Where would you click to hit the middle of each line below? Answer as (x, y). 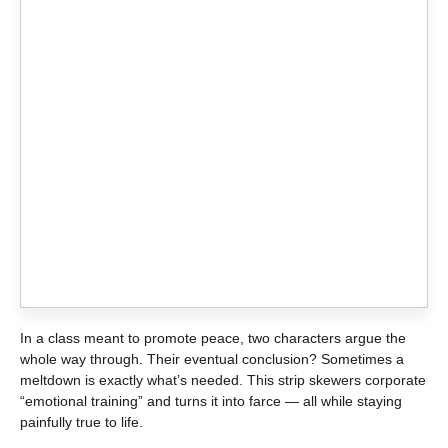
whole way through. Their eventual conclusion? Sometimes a (212, 358)
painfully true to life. (81, 421)
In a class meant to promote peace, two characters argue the (213, 337)
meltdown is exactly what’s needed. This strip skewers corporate (223, 379)
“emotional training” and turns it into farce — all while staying (211, 400)
